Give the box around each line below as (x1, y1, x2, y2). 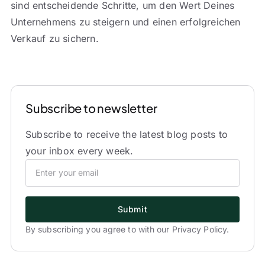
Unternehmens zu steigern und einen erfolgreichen (10, 16, 241, 28)
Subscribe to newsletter (25, 100, 157, 115)
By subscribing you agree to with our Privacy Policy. (25, 224, 230, 234)
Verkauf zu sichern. (10, 33, 99, 45)
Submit (117, 203, 148, 214)
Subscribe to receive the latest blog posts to (25, 128, 228, 140)
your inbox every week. (25, 144, 134, 157)
